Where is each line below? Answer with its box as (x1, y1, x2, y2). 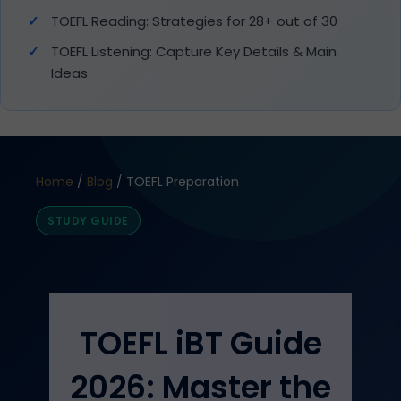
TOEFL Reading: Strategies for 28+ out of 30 (51, 12, 337, 30)
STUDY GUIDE (47, 213, 129, 228)
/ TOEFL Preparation (113, 173, 239, 191)
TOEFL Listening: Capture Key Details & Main (51, 42, 337, 61)
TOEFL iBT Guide (79, 321, 322, 365)
